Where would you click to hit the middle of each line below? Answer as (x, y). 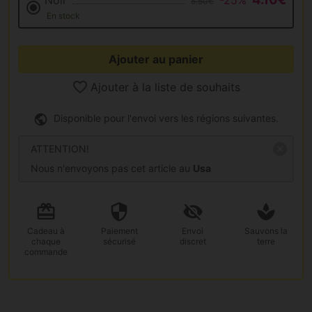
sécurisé (119, 242)
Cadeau (42, 231)
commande (46, 252)
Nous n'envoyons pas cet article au (112, 169)
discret (193, 242)
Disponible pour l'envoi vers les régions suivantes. (164, 118)
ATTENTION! (60, 149)
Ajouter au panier (156, 60)
